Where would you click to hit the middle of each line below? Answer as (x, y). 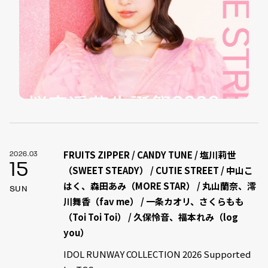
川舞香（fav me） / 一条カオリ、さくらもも (153, 201)
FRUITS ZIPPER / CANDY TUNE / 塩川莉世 (149, 154)
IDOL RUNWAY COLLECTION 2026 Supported (157, 254)
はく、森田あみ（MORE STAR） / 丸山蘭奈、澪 (159, 185)
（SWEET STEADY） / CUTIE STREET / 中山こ (158, 170)
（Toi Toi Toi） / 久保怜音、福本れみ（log (150, 217)
